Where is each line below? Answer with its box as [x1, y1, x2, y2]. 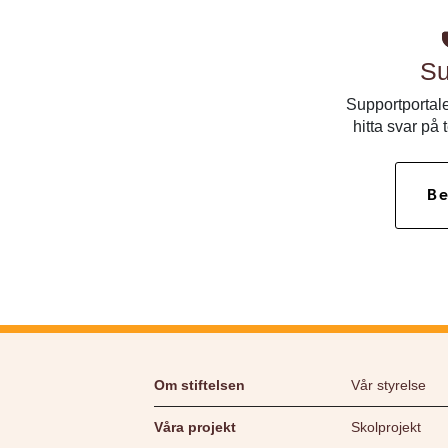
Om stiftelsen [154, 377, 245, 393]
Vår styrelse [351, 377, 426, 393]
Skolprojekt [351, 419, 421, 435]
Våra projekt [154, 419, 236, 435]
